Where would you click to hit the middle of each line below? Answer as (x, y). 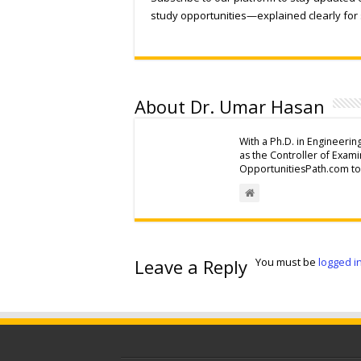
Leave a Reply (191, 266)
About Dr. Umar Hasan (230, 106)
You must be (287, 261)
